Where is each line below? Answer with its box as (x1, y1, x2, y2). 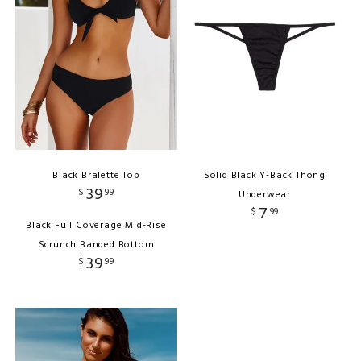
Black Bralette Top (52, 168, 140, 185)
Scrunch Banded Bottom (38, 237, 155, 254)
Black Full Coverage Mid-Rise (26, 218, 167, 234)
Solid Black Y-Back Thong (203, 168, 326, 185)
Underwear (238, 187, 292, 204)
